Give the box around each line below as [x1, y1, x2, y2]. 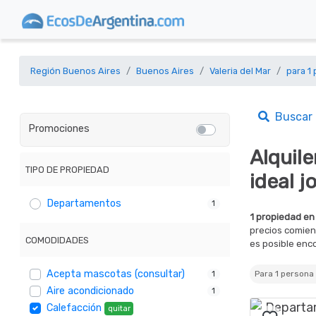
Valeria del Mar [209, 66, 271, 76]
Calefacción [47, 302, 102, 315]
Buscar [269, 110, 312, 123]
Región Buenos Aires [30, 66, 121, 76]
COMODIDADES [25, 234, 89, 245]
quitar [107, 304, 130, 314]
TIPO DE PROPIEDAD [25, 164, 109, 175]
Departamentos [47, 197, 122, 210]
